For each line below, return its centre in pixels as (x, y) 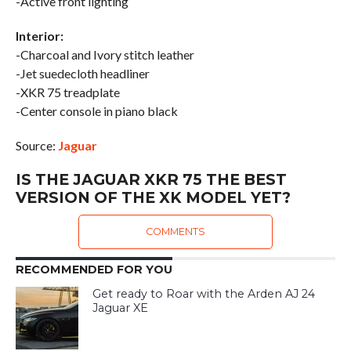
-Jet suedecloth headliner (82, 74)
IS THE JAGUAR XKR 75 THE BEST (151, 180)
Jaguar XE (121, 308)
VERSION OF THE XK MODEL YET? (153, 198)
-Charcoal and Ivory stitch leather (105, 55)
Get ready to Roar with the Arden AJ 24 (204, 294)
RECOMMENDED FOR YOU (94, 270)
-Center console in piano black (96, 111)
